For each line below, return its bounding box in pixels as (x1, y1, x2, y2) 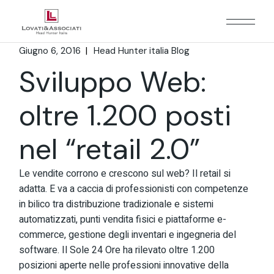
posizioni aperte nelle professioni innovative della (19, 258, 229, 273)
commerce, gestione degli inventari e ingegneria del (19, 228, 237, 242)
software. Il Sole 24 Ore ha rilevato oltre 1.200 (19, 243, 215, 257)
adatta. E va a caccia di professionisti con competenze (19, 182, 249, 196)
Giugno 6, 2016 (19, 44, 81, 57)
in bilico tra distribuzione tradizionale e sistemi (19, 197, 214, 212)
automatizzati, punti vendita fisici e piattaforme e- (19, 212, 227, 227)
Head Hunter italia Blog (94, 44, 190, 57)
